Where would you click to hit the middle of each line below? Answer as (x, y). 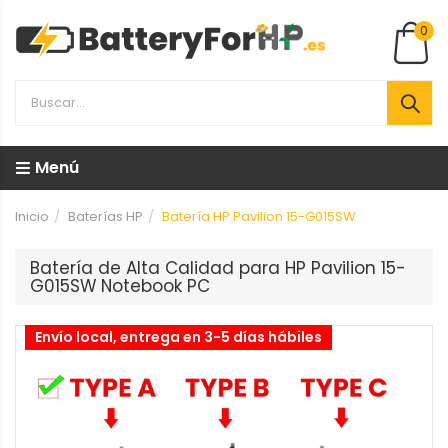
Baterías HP (105, 216)
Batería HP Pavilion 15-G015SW (259, 216)
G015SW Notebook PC (120, 286)
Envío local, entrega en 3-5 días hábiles (178, 337)
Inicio (32, 216)
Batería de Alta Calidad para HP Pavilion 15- (218, 268)
